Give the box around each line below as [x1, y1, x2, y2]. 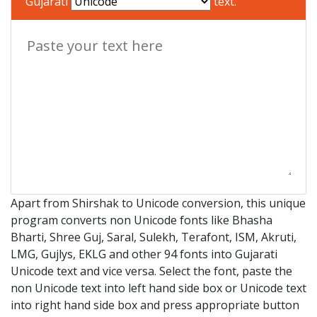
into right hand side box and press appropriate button [11, 296, 299, 313]
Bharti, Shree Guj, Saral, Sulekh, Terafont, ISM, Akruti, [11, 229, 296, 245]
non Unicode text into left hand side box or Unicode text [11, 279, 306, 296]
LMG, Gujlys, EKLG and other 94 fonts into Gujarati [11, 246, 277, 262]
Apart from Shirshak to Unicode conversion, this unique [11, 195, 306, 211]
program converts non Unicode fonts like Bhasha [11, 212, 272, 228]
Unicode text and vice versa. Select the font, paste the [11, 263, 292, 279]
